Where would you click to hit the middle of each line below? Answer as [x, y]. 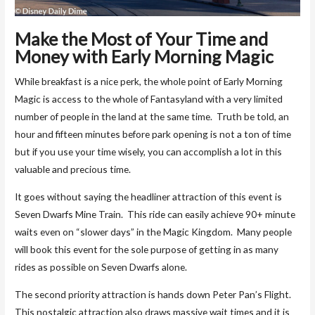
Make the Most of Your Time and [142, 39]
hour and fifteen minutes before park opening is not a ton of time [153, 134]
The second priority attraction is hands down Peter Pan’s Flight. [154, 294]
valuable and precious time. [73, 169]
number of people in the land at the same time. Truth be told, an [152, 117]
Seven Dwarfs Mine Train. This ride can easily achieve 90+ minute [155, 214]
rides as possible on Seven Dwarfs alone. [101, 267]
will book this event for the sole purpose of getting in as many [147, 250]
